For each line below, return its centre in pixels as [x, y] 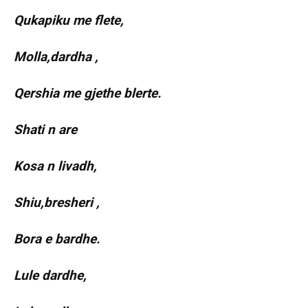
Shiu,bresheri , [57, 203]
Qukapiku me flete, [69, 21]
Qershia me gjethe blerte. [88, 93]
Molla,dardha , [56, 57]
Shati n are [45, 130]
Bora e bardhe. [57, 239]
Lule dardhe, [50, 276]
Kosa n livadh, [55, 166]
